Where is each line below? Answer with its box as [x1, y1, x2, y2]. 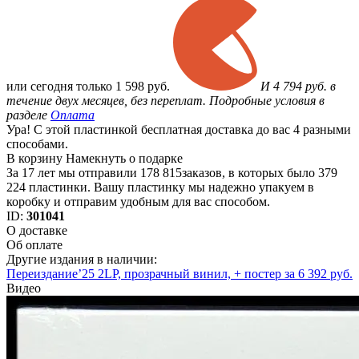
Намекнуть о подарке [66, 151, 183, 166]
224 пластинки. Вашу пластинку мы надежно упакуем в [6, 180, 314, 195]
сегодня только [30, 79, 115, 94]
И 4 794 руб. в [260, 79, 336, 94]
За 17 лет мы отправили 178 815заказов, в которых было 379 [6, 166, 337, 180]
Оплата [50, 108, 95, 123]
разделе [6, 108, 50, 123]
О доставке [6, 224, 67, 238]
